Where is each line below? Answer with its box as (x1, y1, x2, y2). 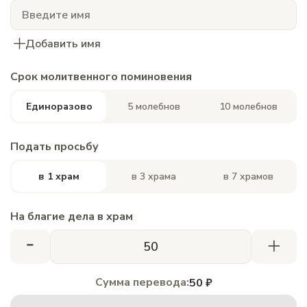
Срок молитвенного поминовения (10, 69, 192, 84)
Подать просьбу (10, 139, 99, 154)
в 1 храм (38, 170, 79, 183)
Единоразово (25, 100, 93, 113)
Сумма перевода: (95, 275, 189, 290)
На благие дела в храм (10, 209, 133, 224)
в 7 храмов (223, 170, 273, 183)
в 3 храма (131, 170, 176, 183)
